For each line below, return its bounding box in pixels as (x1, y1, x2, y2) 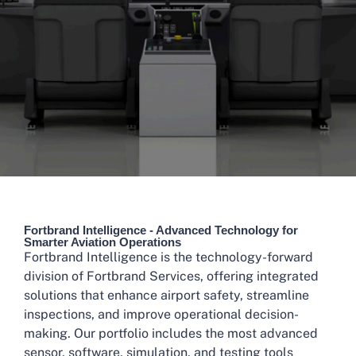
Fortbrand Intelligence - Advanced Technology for (24, 223, 298, 237)
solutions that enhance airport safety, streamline (24, 288, 309, 303)
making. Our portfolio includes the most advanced (24, 326, 318, 341)
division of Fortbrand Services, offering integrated (24, 269, 319, 284)
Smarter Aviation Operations (24, 235, 181, 249)
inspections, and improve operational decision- (24, 307, 299, 322)
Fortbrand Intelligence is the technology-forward (24, 250, 313, 265)
